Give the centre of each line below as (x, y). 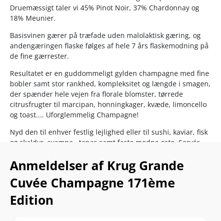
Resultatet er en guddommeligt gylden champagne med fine (110, 73)
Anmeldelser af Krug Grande (97, 165)
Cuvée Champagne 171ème (92, 182)
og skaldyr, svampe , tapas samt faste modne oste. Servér (105, 142)
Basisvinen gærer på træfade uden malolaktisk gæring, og (105, 35)
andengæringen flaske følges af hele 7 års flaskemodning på (109, 45)
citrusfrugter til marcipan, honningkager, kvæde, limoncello (108, 104)
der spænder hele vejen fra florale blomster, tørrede (96, 94)
